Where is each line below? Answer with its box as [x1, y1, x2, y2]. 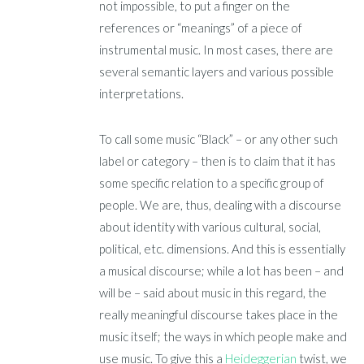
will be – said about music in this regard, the [99, 285, 327, 301]
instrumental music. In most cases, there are [99, 41, 334, 57]
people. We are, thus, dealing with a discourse [99, 197, 342, 213]
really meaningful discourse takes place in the [99, 307, 339, 323]
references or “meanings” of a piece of [99, 19, 303, 35]
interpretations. [99, 85, 184, 101]
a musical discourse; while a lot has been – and [99, 263, 344, 279]
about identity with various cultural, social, [99, 219, 322, 235]
